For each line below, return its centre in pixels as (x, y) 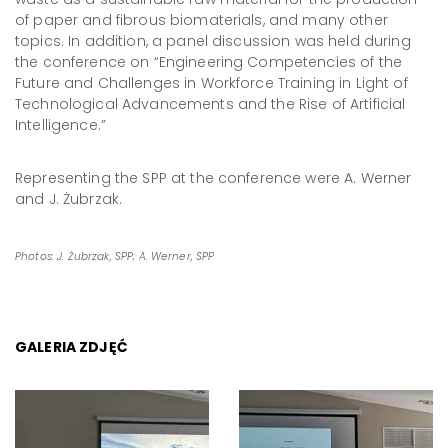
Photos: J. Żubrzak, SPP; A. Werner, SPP (115, 256)
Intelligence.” (60, 125)
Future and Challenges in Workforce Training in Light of (211, 83)
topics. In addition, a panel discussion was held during (213, 41)
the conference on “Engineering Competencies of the (209, 62)
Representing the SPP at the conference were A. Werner (213, 178)
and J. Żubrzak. (69, 199)
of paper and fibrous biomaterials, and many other (201, 20)
